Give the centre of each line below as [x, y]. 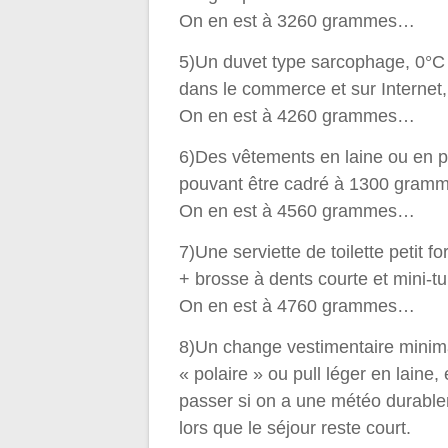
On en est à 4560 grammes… [297, 211]
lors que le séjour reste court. [295, 428]
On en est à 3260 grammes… [297, 21]
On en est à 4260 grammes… [297, 116]
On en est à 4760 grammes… [297, 306]
